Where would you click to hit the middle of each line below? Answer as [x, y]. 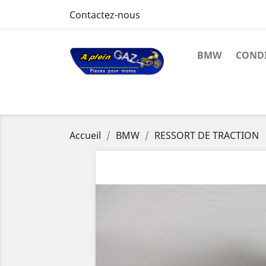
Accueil [85, 135]
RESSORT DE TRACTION [207, 135]
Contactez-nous [105, 15]
